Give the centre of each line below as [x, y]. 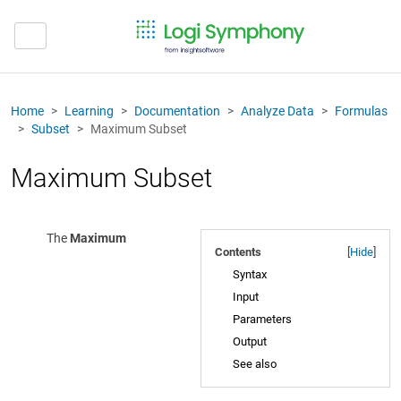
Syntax [250, 274]
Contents [238, 252]
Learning [89, 111]
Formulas [361, 111]
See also [255, 363]
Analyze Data [277, 111]
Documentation [177, 111]
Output [250, 341]
